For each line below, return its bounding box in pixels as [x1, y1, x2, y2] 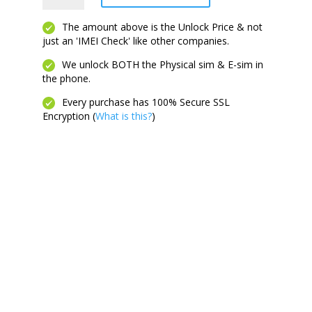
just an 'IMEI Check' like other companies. [42, 33, 229, 47]
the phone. [42, 72, 91, 86]
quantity [41, 19, 78, 33]
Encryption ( [42, 109, 95, 123]
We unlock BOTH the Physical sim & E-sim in [58, 57, 263, 71]
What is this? [95, 109, 152, 123]
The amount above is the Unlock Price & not [58, 19, 263, 33]
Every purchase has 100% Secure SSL [58, 95, 230, 109]
